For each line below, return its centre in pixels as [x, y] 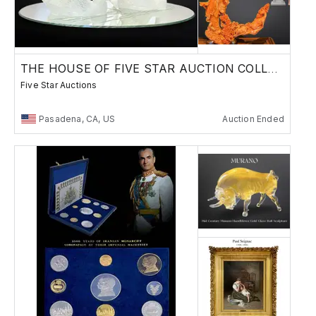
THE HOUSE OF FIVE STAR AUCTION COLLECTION [273, 68]
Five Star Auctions [59, 85]
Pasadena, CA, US [77, 119]
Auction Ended [253, 119]
